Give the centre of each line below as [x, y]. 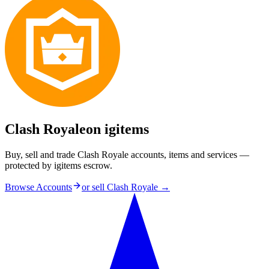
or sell [94, 187]
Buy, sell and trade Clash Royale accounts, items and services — [127, 155]
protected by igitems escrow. [59, 166]
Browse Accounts [38, 187]
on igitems [117, 129]
